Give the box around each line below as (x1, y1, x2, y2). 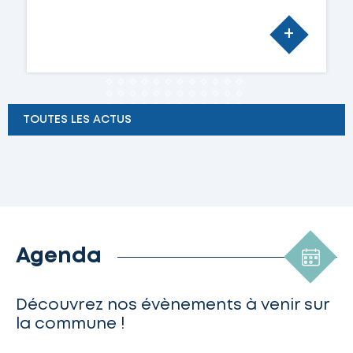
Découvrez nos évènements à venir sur (16, 298, 329, 313)
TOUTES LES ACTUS (22, 114, 132, 124)
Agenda (16, 247, 102, 267)
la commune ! (16, 317, 125, 332)
